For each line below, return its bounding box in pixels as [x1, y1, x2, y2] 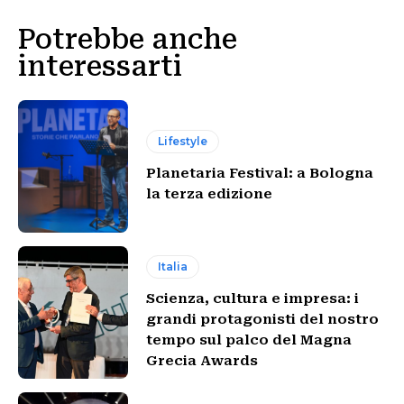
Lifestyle [158, 133, 208, 148]
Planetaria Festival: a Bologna [146, 164, 374, 181]
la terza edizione [146, 185, 273, 202]
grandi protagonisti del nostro [146, 310, 380, 327]
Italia [158, 259, 188, 273]
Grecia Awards [146, 352, 259, 369]
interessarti [18, 50, 182, 83]
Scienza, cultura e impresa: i [146, 289, 360, 307]
